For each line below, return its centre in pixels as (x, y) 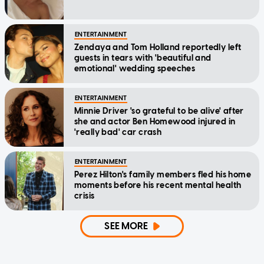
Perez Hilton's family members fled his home (163, 174)
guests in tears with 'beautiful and (143, 58)
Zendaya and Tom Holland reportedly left (158, 47)
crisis (85, 196)
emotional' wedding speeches (135, 68)
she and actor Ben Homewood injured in (155, 121)
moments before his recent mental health (158, 185)
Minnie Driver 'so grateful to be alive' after (159, 111)
